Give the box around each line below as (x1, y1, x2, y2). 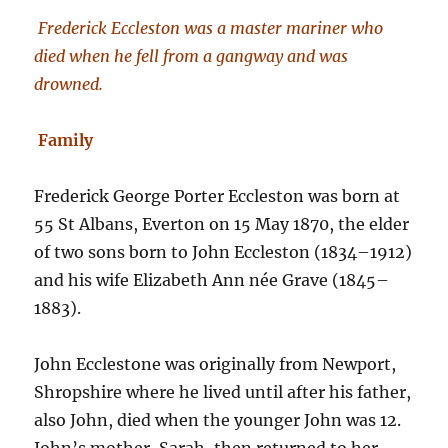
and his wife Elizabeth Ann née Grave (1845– (34, 270, 390, 290)
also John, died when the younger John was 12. (34, 410, 402, 430)
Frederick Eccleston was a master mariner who (38, 18, 384, 38)
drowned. (34, 74, 104, 94)
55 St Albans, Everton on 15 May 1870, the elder (34, 214, 410, 234)
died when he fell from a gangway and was (34, 46, 349, 66)
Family (38, 130, 94, 150)
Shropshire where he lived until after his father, (34, 382, 412, 402)
